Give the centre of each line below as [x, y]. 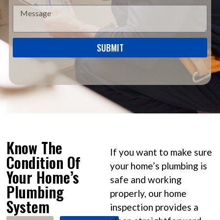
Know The [35, 147]
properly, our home [148, 193]
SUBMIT [110, 47]
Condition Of [44, 162]
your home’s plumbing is [159, 166]
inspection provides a [154, 207]
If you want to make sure [161, 152]
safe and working [146, 180]
